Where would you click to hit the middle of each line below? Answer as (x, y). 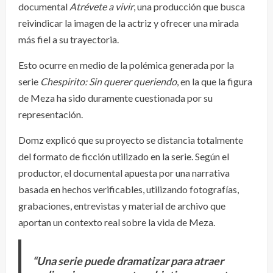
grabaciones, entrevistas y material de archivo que (122, 206)
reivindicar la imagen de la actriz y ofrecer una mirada (129, 23)
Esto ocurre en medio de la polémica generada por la (126, 65)
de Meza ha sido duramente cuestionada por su (115, 98)
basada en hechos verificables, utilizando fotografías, (129, 190)
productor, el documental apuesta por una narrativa (124, 173)
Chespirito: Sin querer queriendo (108, 82)
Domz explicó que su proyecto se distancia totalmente (131, 140)
